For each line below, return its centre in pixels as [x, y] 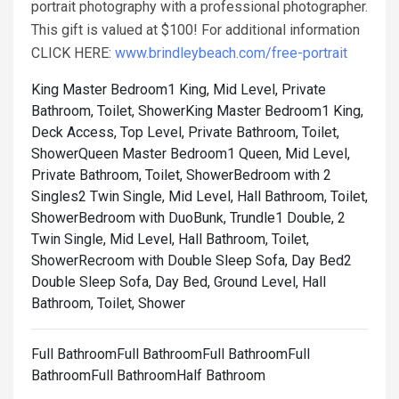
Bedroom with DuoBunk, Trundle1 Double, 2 [212, 218]
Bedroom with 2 [282, 175]
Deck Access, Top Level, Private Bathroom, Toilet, [185, 133]
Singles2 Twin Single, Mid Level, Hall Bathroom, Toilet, [199, 197]
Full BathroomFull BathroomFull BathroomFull [171, 354]
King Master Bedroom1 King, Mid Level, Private [179, 90]
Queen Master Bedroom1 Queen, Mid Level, [214, 154]
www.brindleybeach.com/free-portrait [231, 53]
